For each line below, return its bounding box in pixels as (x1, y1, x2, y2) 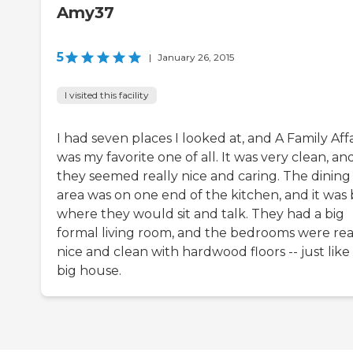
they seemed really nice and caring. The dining (57, 169, 351, 184)
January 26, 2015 (158, 51, 234, 64)
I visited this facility (65, 89, 149, 102)
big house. (57, 263, 121, 279)
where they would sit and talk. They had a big (57, 206, 344, 222)
